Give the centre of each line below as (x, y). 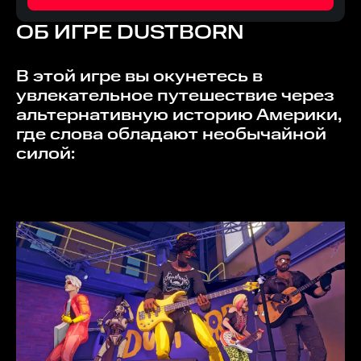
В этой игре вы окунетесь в (23, 77)
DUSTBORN (180, 33)
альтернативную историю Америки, (179, 116)
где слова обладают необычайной (171, 135)
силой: (46, 154)
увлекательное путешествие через (175, 96)
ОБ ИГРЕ (66, 33)
